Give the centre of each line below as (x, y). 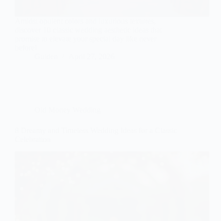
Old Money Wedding (68, 110)
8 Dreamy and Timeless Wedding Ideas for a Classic (96, 131)
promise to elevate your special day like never (86, 39)
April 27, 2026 (92, 57)
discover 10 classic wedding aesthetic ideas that (88, 30)
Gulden (46, 57)
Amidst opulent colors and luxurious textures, (85, 21)
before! (26, 48)
